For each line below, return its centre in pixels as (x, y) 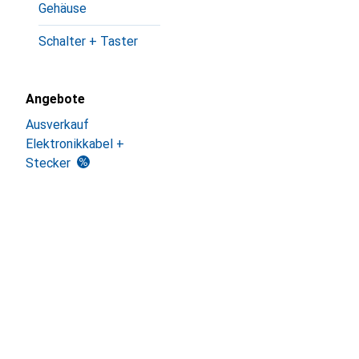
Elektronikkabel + (75, 144)
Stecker (48, 163)
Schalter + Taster (88, 41)
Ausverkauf (57, 125)
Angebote (55, 99)
